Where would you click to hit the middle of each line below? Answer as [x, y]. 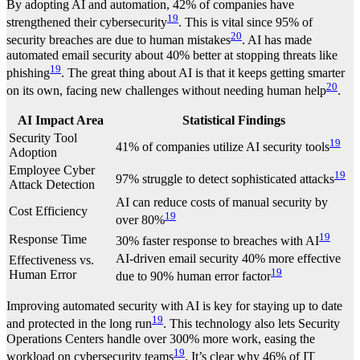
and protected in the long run [79, 324]
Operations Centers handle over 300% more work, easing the [161, 338]
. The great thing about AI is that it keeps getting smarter [203, 72]
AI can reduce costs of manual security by [222, 202]
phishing [28, 72]
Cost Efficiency [48, 211]
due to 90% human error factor [193, 276]
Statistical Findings [233, 121]
